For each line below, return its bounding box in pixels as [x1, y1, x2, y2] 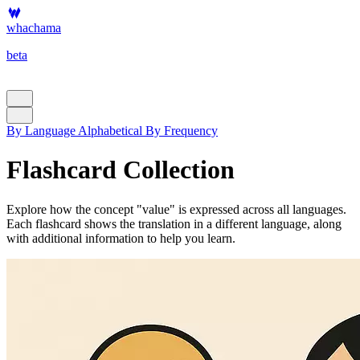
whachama [6, 21, 61, 35]
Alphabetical [78, 124, 142, 137]
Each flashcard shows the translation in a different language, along [6, 216, 342, 231]
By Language [6, 124, 76, 137]
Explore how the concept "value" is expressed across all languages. [6, 202, 346, 216]
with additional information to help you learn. [6, 231, 235, 245]
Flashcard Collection [6, 155, 235, 185]
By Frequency [145, 124, 218, 137]
